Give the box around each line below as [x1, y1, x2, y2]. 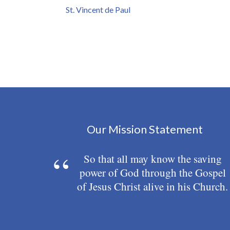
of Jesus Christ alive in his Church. [77, 179, 228, 194]
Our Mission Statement [87, 122, 203, 137]
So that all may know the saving [83, 151, 222, 166]
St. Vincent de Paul [66, 5, 131, 15]
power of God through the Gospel [79, 165, 226, 180]
